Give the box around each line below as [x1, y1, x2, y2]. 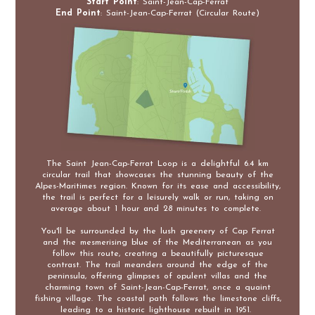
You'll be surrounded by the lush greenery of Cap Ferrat [40, 226, 275, 236]
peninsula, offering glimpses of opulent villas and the [48, 271, 267, 281]
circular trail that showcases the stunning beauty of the [41, 170, 274, 179]
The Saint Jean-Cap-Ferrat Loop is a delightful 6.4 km [46, 159, 269, 168]
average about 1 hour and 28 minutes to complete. [50, 204, 265, 213]
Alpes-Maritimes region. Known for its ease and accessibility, [34, 181, 281, 191]
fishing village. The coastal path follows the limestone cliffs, [34, 294, 281, 303]
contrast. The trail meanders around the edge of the [47, 260, 268, 269]
